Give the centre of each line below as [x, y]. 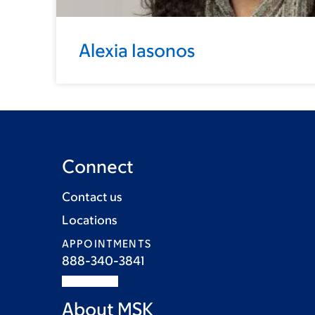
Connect [98, 166]
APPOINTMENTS [107, 244]
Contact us [92, 197]
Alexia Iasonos [137, 50]
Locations [90, 220]
